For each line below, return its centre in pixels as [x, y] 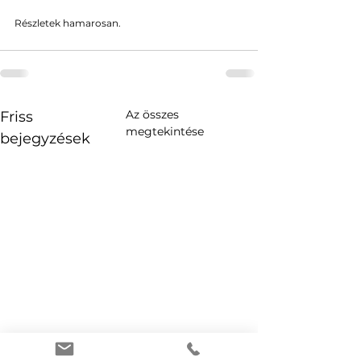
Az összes [152, 115]
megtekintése [164, 132]
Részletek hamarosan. [68, 23]
